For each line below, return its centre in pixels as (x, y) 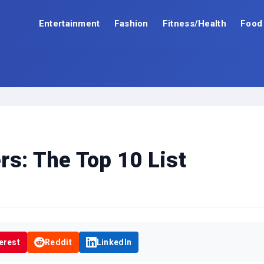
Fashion (131, 23)
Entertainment (69, 23)
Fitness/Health (194, 23)
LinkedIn (114, 242)
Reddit (58, 242)
